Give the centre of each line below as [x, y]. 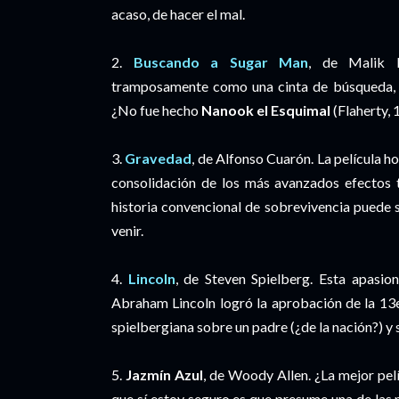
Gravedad [159, 158]
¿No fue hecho [156, 110]
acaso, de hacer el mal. [179, 14]
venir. [127, 230]
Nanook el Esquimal [266, 110]
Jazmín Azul [164, 375]
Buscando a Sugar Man [221, 62]
